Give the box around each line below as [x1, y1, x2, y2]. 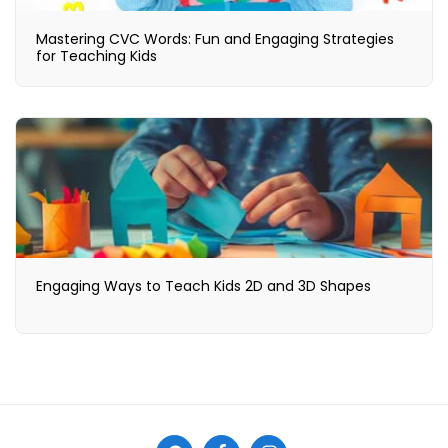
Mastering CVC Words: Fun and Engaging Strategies [36, 28, 394, 49]
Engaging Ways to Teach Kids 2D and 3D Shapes [36, 275, 371, 296]
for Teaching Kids [36, 45, 157, 66]
